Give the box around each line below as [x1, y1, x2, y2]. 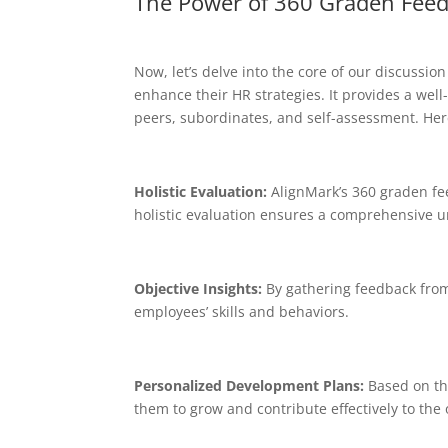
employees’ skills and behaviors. [134, 301, 350, 321]
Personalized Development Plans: [134, 375, 365, 395]
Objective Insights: [134, 278, 263, 298]
